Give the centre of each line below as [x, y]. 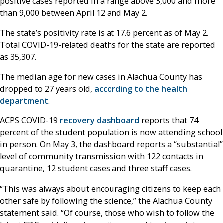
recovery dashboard [100, 121]
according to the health [141, 89]
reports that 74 [169, 121]
